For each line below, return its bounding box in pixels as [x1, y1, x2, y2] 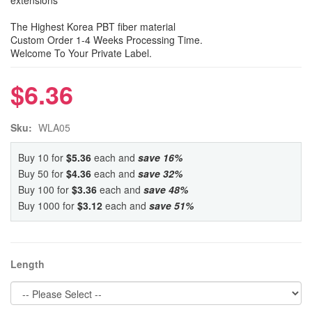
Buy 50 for [18, 166, 66, 181]
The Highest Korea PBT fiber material [10, 19, 175, 34]
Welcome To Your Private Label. [10, 46, 152, 61]
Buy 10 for [18, 150, 66, 165]
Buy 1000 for [18, 198, 77, 213]
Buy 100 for [18, 182, 72, 197]
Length [10, 257, 45, 272]
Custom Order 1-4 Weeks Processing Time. [10, 33, 203, 47]
